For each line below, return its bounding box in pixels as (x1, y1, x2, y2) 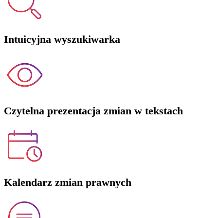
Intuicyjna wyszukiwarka (4, 33, 120, 45)
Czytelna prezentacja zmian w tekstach (4, 104, 183, 117)
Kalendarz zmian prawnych (4, 176, 131, 188)
